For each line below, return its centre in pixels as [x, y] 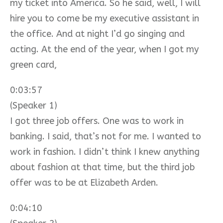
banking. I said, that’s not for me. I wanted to [106, 136]
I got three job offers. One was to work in [97, 121]
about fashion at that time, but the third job [102, 167]
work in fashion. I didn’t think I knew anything [105, 152]
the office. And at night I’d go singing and [97, 34]
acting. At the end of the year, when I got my [104, 49]
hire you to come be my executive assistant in [105, 18]
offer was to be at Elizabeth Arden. [84, 182]
